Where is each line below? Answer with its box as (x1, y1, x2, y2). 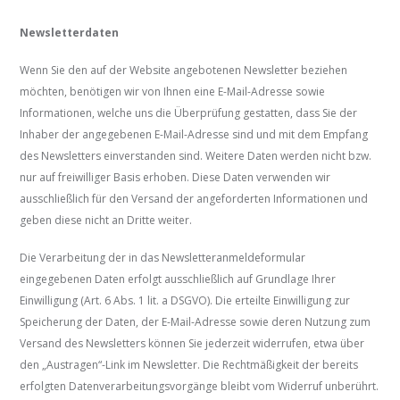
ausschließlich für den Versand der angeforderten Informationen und (20, 191, 369, 207)
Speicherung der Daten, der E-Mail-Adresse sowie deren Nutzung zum (20, 314, 371, 330)
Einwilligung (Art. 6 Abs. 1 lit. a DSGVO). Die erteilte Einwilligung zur (20, 293, 351, 309)
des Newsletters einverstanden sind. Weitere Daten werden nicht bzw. (20, 148, 372, 164)
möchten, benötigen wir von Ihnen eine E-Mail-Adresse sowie (20, 84, 326, 100)
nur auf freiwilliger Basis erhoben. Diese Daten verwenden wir (20, 170, 331, 186)
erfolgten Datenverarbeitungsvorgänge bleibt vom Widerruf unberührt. (20, 379, 379, 395)
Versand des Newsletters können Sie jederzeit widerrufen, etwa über (20, 336, 365, 352)
